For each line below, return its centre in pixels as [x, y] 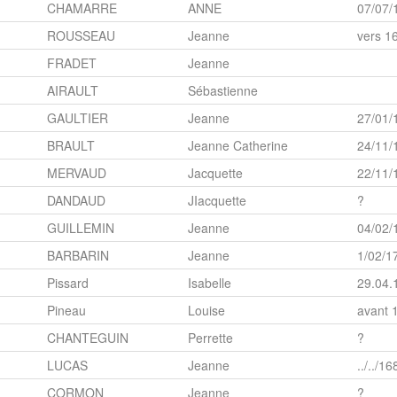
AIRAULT [73, 91]
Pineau [66, 311]
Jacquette [215, 173]
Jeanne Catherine [238, 146]
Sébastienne [223, 91]
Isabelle [210, 283]
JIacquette [217, 201]
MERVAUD [77, 173]
